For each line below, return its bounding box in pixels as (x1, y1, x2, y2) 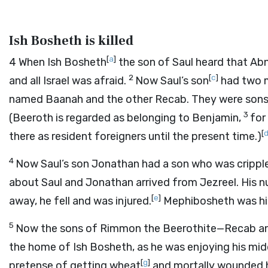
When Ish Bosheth (19, 56, 106, 69)
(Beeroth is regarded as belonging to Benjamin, (9, 111, 243, 124)
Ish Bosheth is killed (9, 32, 133, 49)
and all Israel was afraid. (9, 74, 129, 87)
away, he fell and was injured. (9, 194, 151, 208)
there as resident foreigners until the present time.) (9, 130, 261, 143)
